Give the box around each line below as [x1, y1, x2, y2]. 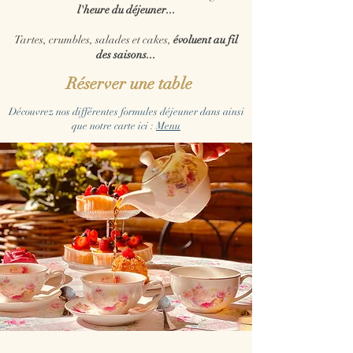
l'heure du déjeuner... [76, 3, 176, 17]
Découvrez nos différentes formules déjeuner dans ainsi [8, 106, 244, 118]
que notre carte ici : [72, 120, 156, 132]
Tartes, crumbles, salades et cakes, [14, 33, 173, 46]
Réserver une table [66, 74, 192, 94]
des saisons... [96, 48, 156, 61]
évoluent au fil [173, 33, 238, 46]
